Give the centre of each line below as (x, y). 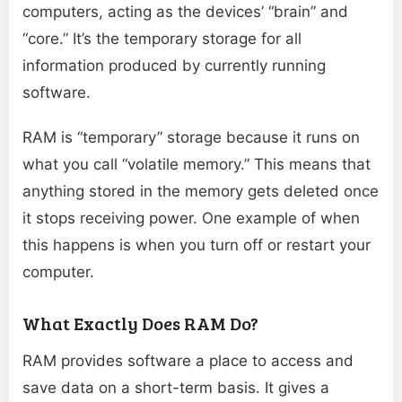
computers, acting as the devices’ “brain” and (185, 12)
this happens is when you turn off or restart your (197, 245)
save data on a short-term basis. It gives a (176, 388)
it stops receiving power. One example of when (191, 218)
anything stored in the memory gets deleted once (201, 192)
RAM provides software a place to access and (188, 361)
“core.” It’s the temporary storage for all (162, 39)
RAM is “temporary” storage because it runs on (191, 138)
